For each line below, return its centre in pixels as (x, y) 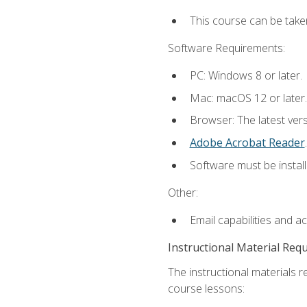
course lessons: (206, 289)
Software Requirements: (226, 48)
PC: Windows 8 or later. (246, 76)
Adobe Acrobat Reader (247, 142)
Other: (183, 192)
